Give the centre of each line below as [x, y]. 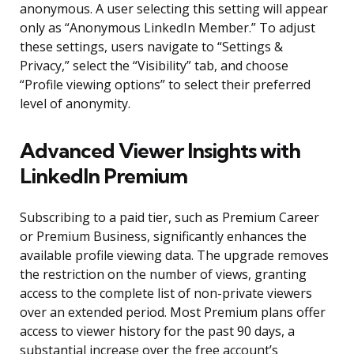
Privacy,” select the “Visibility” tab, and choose [154, 66]
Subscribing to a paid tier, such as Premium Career [169, 218]
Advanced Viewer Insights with [160, 151]
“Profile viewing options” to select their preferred [165, 85]
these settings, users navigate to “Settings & [151, 47]
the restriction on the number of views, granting [163, 275]
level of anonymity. [75, 104]
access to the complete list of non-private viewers [166, 294]
